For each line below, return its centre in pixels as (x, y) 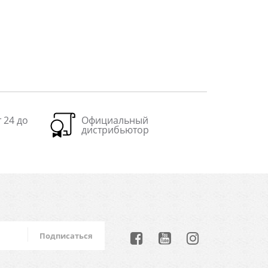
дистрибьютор (115, 130)
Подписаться (66, 236)
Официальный (115, 120)
